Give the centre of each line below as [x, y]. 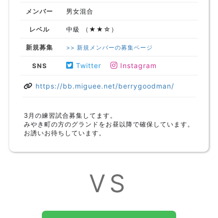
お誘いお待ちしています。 [65, 133]
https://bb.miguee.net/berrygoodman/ [105, 86]
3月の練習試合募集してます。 [70, 115]
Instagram [137, 65]
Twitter [89, 65]
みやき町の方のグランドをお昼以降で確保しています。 [109, 124]
